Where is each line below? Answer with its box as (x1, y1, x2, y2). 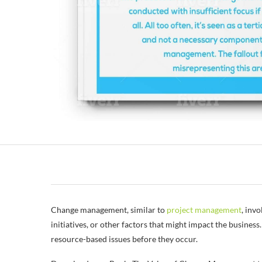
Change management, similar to (51, 205, 167, 215)
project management (167, 205, 242, 215)
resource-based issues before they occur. (51, 234, 198, 244)
